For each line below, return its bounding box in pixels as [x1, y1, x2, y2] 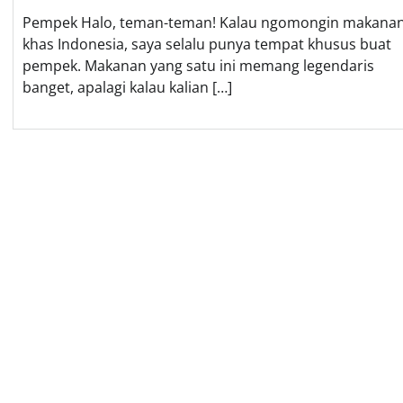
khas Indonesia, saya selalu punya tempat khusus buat [22, 33, 391, 54]
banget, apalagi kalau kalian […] [22, 76, 232, 97]
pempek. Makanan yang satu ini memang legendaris [22, 55, 374, 76]
